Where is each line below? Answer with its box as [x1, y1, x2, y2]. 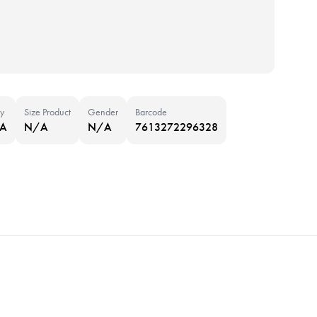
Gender [88, 105, 118, 118]
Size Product [24, 105, 71, 118]
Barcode [135, 105, 167, 118]
